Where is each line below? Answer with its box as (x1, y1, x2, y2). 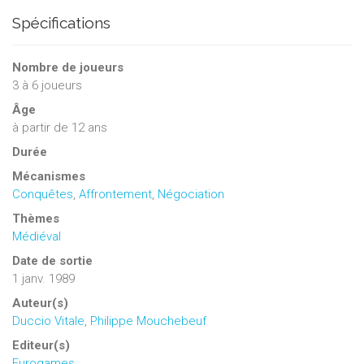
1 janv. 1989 (12, 271, 75, 287)
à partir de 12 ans (12, 120, 107, 136)
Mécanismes (12, 169, 85, 184)
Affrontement (79, 187, 152, 202)
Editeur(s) (12, 338, 70, 353)
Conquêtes (12, 187, 73, 202)
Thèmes (12, 211, 59, 227)
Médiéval (12, 229, 61, 245)
